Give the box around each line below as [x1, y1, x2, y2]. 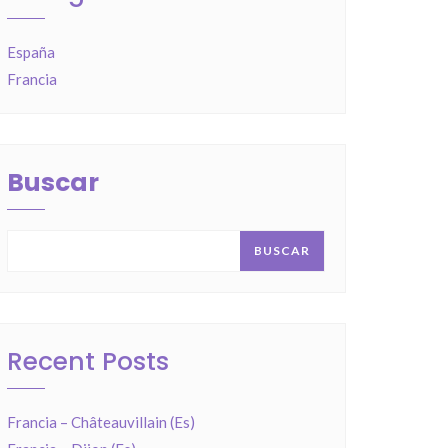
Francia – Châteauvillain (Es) [7, 413, 195, 431]
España [7, 43, 55, 61]
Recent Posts [7, 344, 169, 379]
